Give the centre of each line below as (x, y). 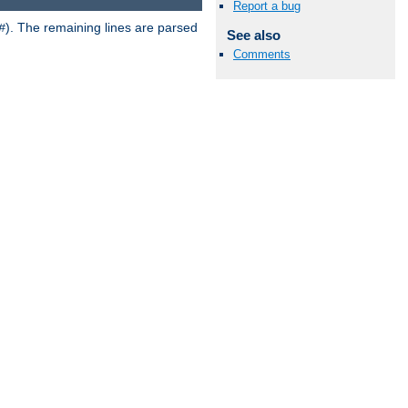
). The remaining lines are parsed (102, 27)
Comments (262, 54)
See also (253, 35)
